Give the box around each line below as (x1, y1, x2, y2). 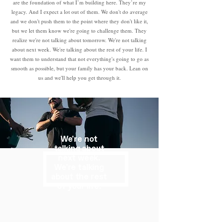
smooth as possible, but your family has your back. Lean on (10, 64, 148, 72)
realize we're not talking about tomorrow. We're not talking (12, 36, 147, 44)
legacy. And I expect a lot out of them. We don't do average (11, 8, 148, 15)
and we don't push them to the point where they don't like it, (10, 17, 148, 25)
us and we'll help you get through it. (38, 74, 121, 81)
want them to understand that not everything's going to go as (10, 55, 149, 62)
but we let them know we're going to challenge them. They (12, 27, 147, 34)
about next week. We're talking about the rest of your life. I (11, 46, 147, 53)
